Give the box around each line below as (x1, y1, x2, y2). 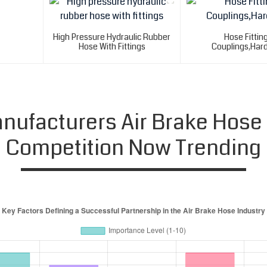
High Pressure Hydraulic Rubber (53, 31, 171, 44)
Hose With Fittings (78, 41, 145, 53)
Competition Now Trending (6, 133, 261, 164)
